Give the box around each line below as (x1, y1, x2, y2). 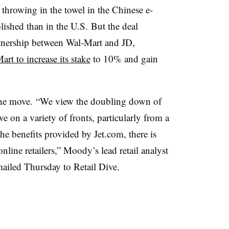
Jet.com (94, 127, 124, 140)
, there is (123, 127, 156, 140)
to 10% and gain (90, 52, 158, 65)
